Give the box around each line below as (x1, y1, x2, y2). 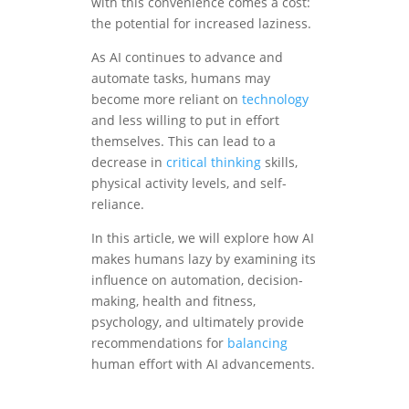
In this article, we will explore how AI (91, 229, 314, 247)
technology (242, 90, 309, 109)
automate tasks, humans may (91, 69, 270, 88)
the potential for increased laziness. (91, 15, 311, 33)
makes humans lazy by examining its (91, 250, 316, 268)
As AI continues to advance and (91, 48, 283, 67)
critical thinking (166, 153, 261, 172)
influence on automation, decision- (91, 271, 303, 289)
